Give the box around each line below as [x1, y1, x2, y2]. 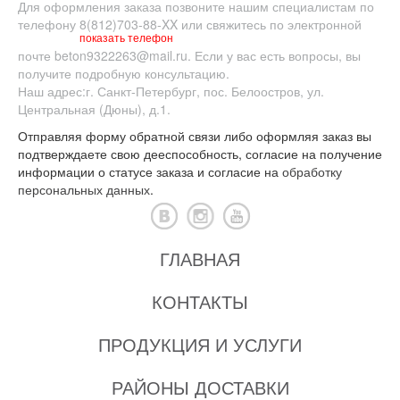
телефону [18, 15, 79, 33]
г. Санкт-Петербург [86, 82, 196, 100]
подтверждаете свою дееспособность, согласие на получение [18, 145, 382, 162]
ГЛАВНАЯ [160, 246, 240, 271]
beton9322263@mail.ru [54, 46, 187, 64]
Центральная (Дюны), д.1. [18, 100, 171, 118]
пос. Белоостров [204, 82, 300, 100]
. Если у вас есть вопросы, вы [187, 46, 361, 64]
